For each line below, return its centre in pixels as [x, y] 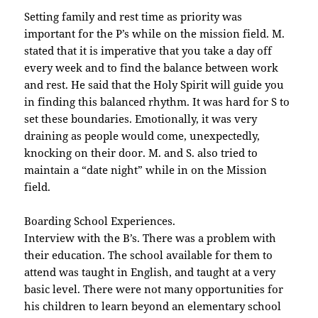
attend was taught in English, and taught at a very [150, 272]
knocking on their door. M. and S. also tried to [141, 153]
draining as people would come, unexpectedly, [142, 136]
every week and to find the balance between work [152, 68]
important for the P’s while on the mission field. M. [155, 34]
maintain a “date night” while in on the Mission [146, 170]
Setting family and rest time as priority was [133, 17]
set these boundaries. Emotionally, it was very [141, 119]
